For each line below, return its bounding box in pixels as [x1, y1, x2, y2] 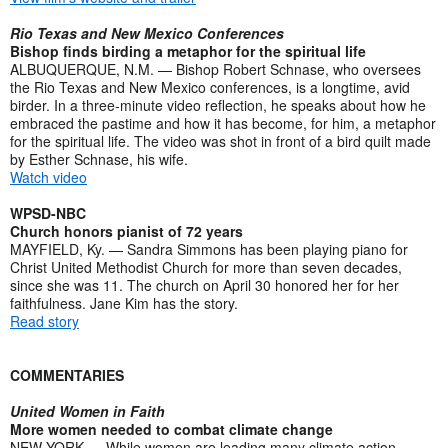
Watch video [10, 166, 87, 187]
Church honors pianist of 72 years [10, 220, 243, 241]
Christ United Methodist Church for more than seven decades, [10, 256, 402, 277]
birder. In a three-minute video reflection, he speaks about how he [10, 94, 426, 115]
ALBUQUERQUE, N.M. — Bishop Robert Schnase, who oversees [10, 58, 421, 79]
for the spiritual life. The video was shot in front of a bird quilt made [10, 130, 431, 151]
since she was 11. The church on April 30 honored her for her [10, 274, 399, 295]
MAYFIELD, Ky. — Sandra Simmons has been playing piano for [10, 238, 408, 259]
